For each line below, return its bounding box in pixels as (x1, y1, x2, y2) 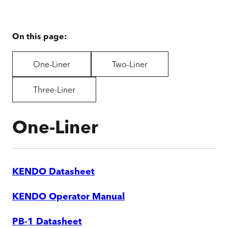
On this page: (12, 33, 67, 42)
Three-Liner (33, 84, 75, 95)
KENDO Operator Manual (12, 192, 125, 203)
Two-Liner (112, 59, 148, 70)
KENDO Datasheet (12, 167, 95, 178)
